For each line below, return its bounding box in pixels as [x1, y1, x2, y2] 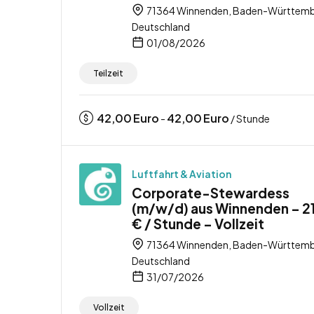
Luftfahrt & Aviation [132, 167, 231, 180]
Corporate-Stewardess [132, 184, 289, 201]
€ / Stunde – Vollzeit [132, 214, 264, 232]
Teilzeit [93, 67, 123, 78]
